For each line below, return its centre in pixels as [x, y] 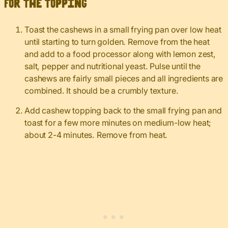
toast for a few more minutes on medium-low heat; [118, 123]
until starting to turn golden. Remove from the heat [117, 42]
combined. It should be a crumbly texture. [102, 91]
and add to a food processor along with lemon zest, [120, 54]
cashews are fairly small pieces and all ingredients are [124, 79]
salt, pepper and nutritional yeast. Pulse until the [112, 66]
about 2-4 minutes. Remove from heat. [96, 135]
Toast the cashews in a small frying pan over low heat [123, 30]
